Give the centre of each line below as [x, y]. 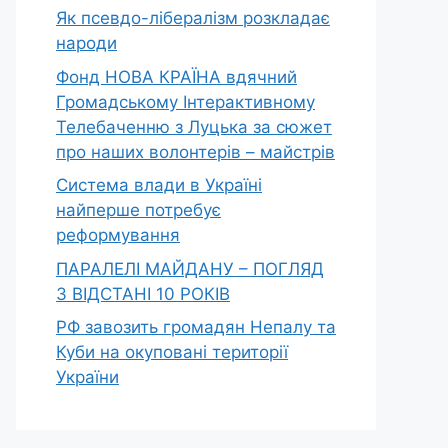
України [87, 377]
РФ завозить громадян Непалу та [196, 327]
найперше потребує [138, 210]
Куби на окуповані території [172, 352]
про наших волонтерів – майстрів [195, 151]
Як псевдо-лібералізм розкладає [193, 18]
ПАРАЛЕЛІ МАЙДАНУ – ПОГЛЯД [190, 268]
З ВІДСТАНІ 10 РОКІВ [143, 293]
